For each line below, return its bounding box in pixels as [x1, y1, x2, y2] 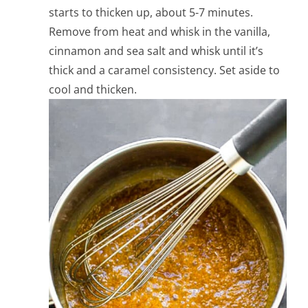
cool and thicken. [49, 82, 137, 98]
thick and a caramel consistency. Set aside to [49, 63, 280, 78]
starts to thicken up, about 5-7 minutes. [49, 5, 254, 21]
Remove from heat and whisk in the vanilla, [49, 24, 271, 40]
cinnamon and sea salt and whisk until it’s [49, 43, 264, 59]
